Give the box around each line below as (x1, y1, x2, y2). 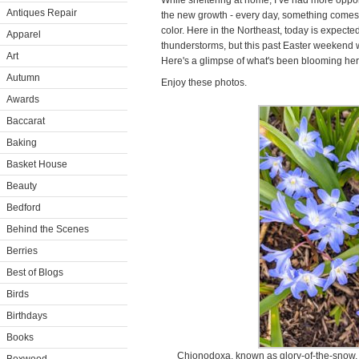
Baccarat (6, 115, 45, 127)
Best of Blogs (6, 267, 63, 278)
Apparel (6, 29, 41, 40)
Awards (6, 94, 39, 105)
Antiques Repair (6, 7, 77, 18)
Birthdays (6, 310, 47, 321)
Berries (6, 245, 38, 256)
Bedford (6, 202, 41, 213)
